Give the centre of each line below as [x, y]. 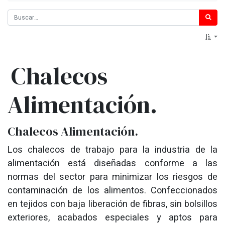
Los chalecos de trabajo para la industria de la [113, 150]
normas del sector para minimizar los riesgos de [113, 177]
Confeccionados [182, 190]
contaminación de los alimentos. [77, 190]
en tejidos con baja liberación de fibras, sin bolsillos [113, 204]
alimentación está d [53, 163]
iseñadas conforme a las [158, 163]
